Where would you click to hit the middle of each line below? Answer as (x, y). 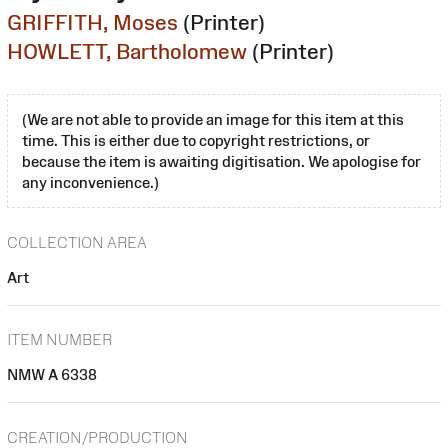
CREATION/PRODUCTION (97, 437)
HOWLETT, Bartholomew (127, 51)
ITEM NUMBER (59, 340)
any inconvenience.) (90, 182)
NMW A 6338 (52, 375)
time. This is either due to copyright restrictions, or (196, 140)
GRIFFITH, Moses (92, 22)
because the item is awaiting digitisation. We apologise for (221, 161)
